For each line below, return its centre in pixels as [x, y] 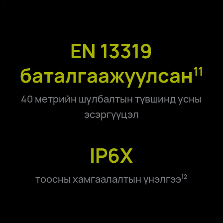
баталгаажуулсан [106, 75]
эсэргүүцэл [111, 114]
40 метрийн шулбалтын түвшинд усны [111, 99]
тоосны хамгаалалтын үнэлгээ [109, 179]
